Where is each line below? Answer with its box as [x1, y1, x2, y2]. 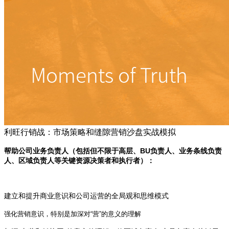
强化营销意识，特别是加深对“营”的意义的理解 [4, 210, 141, 218]
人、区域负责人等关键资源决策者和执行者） [4, 156, 147, 165]
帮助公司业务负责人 [4, 146, 68, 155]
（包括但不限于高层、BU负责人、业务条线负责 [68, 146, 222, 155]
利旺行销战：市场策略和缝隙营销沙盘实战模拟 [4, 127, 176, 136]
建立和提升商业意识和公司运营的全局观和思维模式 [4, 191, 169, 200]
